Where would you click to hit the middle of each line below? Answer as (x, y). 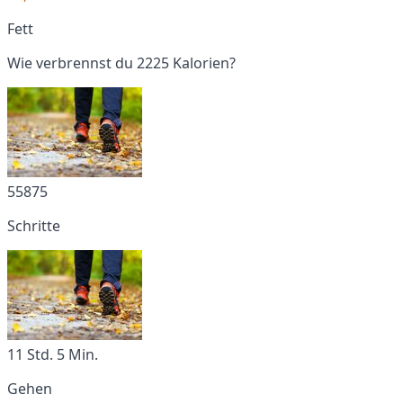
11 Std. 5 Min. (53, 354)
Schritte (34, 225)
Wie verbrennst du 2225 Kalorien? (121, 63)
